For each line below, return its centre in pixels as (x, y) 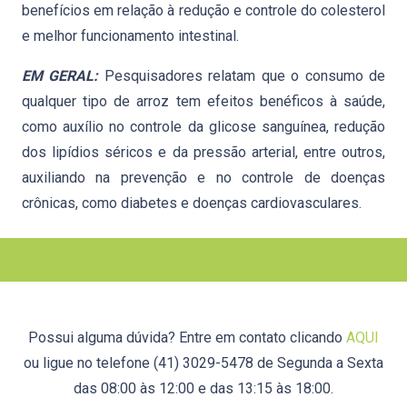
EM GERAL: (60, 76)
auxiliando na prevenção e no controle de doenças (203, 178)
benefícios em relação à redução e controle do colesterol (203, 10)
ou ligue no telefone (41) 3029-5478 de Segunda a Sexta (203, 363)
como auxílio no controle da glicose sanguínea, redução (203, 127)
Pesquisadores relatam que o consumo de (242, 76)
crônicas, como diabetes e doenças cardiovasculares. (192, 203)
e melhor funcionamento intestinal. (130, 36)
